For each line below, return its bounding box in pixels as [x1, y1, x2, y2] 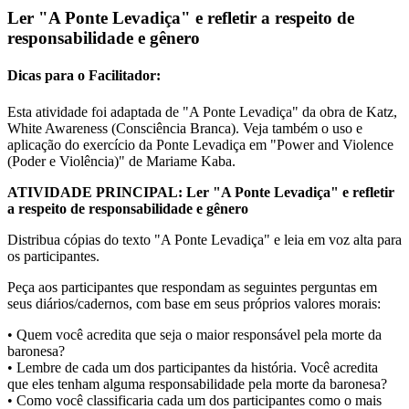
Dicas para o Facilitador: [7, 68, 161, 84]
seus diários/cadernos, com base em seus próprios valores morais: [7, 295, 381, 311]
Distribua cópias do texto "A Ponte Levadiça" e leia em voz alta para [7, 231, 402, 247]
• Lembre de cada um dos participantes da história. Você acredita [7, 359, 378, 375]
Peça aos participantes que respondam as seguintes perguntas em [7, 278, 377, 295]
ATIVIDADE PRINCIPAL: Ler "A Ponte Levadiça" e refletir [7, 184, 394, 200]
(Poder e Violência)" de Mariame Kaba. [7, 152, 236, 169]
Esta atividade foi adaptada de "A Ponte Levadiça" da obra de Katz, [7, 103, 397, 120]
